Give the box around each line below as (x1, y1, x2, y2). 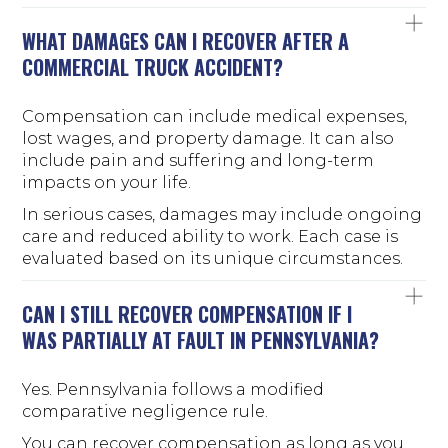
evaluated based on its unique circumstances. (22, 248, 404, 268)
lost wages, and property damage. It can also (22, 128, 395, 148)
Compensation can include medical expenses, (22, 106, 408, 126)
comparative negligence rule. (22, 401, 269, 421)
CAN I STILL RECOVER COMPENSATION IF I (22, 298, 353, 329)
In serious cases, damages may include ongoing (22, 204, 423, 224)
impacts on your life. (22, 172, 192, 192)
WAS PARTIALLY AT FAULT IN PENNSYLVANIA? (22, 324, 380, 355)
